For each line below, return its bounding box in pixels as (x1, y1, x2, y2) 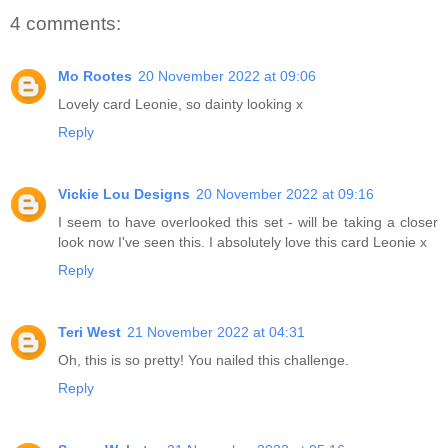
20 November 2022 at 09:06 (138, 67, 316, 84)
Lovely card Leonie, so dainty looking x (58, 95, 303, 112)
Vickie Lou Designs (58, 185, 190, 202)
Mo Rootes (58, 67, 132, 84)
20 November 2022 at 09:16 (196, 185, 374, 202)
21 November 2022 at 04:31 (127, 323, 305, 340)
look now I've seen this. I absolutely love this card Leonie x (58, 233, 427, 250)
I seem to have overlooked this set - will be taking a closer (58, 213, 438, 230)
